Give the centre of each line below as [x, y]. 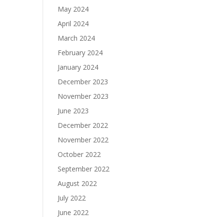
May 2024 [73, 9]
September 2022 [84, 169]
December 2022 [83, 125]
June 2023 [73, 111]
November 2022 [83, 140]
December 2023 [83, 82]
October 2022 [79, 154]
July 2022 [72, 198]
